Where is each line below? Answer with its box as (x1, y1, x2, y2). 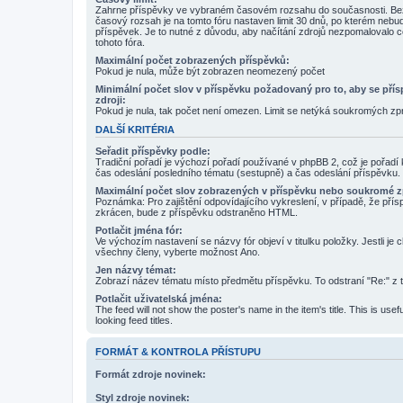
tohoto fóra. (95, 36, 145, 48)
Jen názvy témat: (95, 264, 176, 276)
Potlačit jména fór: (95, 225, 183, 237)
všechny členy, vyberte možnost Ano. (95, 246, 260, 258)
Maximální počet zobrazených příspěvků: (95, 54, 290, 66)
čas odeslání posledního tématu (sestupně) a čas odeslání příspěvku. (95, 167, 400, 179)
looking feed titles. (95, 315, 173, 327)
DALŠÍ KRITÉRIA (95, 123, 175, 135)
